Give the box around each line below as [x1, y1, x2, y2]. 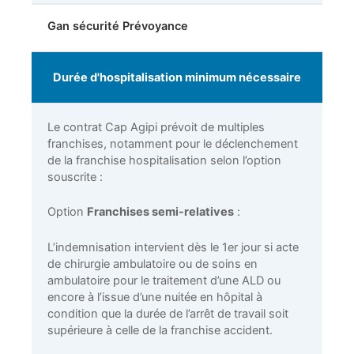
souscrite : [47, 170, 103, 185]
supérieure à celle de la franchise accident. [47, 322, 273, 337]
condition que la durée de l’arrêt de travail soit [47, 306, 288, 321]
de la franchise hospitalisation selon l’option [47, 153, 281, 168]
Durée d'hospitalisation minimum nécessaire [53, 70, 301, 85]
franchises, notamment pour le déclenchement [47, 137, 298, 152]
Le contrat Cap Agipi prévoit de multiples [47, 120, 265, 135]
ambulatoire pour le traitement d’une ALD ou [47, 273, 281, 288]
